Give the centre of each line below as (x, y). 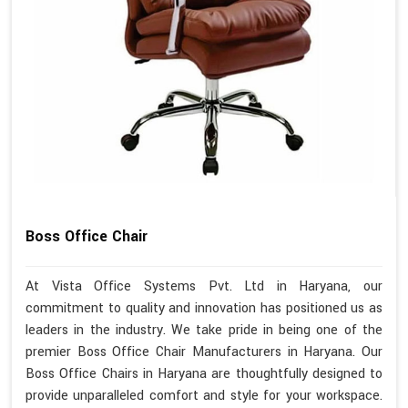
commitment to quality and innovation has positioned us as (204, 309)
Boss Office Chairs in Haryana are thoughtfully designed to (204, 374)
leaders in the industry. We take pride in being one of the (204, 331)
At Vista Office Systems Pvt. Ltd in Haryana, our (204, 287)
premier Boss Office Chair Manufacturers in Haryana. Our (204, 352)
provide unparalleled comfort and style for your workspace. (204, 396)
